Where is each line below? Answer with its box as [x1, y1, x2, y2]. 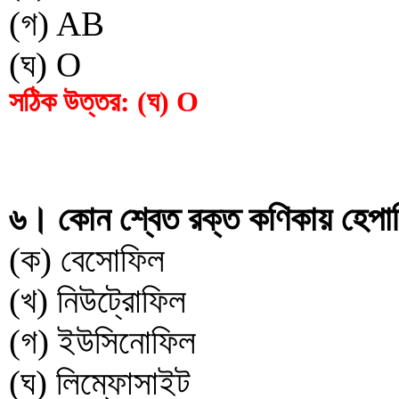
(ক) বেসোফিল [9, 240, 165, 279]
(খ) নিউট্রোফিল [9, 281, 186, 320]
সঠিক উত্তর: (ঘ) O [9, 85, 199, 118]
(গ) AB [9, 4, 104, 43]
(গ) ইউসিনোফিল [9, 322, 196, 361]
